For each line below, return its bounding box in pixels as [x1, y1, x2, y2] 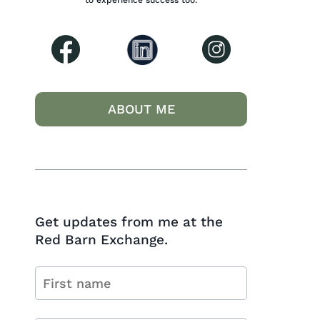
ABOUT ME [107, 101, 175, 117]
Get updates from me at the [35, 214, 224, 231]
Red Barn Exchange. [35, 231, 169, 249]
